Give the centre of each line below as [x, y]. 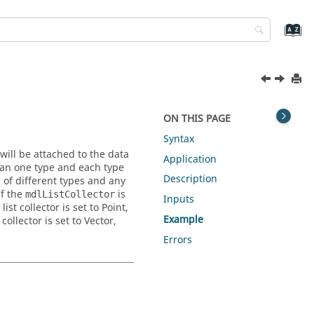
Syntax [179, 139]
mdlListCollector [70, 194]
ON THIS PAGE [197, 119]
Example [184, 219]
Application [190, 159]
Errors [178, 240]
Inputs [179, 200]
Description [191, 179]
